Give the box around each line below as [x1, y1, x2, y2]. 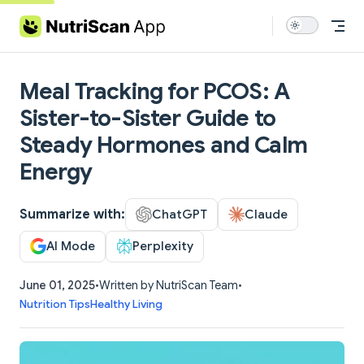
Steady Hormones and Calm [19, 131, 307, 159]
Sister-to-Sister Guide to [19, 104, 276, 132]
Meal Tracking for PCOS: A [19, 77, 290, 106]
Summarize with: [19, 206, 125, 223]
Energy [19, 158, 92, 186]
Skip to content [19, 16, 97, 28]
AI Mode [46, 238, 95, 254]
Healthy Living [90, 297, 162, 312]
